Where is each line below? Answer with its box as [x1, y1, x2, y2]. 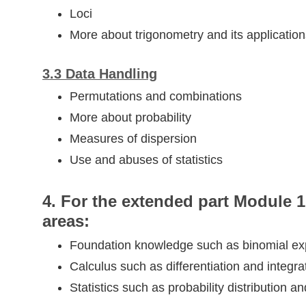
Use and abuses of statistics [70, 153, 223, 167]
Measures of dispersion [70, 132, 197, 146]
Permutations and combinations [70, 89, 242, 104]
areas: [42, 212, 89, 231]
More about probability [70, 111, 195, 125]
